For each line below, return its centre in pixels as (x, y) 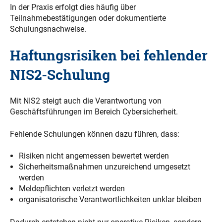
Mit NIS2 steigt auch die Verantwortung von (86, 101)
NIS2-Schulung (60, 75)
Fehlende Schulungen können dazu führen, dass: (95, 134)
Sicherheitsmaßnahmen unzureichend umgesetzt (104, 166)
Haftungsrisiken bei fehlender (109, 55)
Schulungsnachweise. (48, 29)
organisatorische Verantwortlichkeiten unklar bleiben (110, 199)
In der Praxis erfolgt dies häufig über (73, 7)
